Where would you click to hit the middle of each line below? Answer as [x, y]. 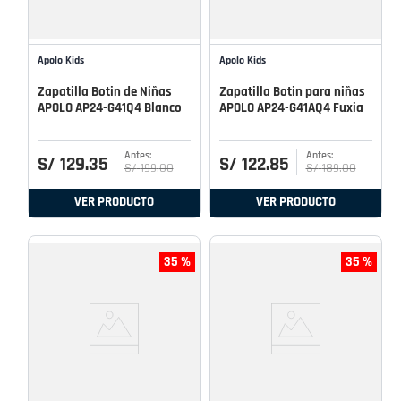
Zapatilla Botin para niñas [292, 92]
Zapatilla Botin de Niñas [105, 92]
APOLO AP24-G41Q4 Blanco [110, 108]
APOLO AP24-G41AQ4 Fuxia [291, 108]
